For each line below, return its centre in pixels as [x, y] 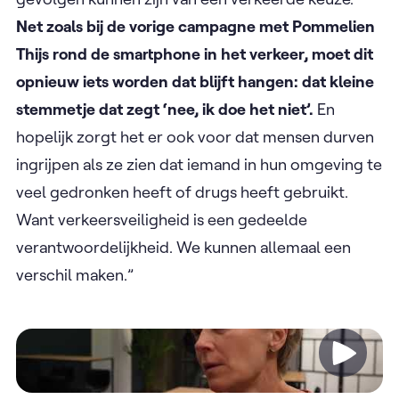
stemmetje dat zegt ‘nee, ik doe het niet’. [165, 110]
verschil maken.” [77, 275]
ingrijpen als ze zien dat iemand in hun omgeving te [199, 165]
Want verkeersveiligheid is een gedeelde [162, 220]
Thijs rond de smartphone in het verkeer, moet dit [195, 54]
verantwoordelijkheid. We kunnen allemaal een [183, 248]
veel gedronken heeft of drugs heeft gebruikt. [182, 192]
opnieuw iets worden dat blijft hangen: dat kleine [195, 82]
